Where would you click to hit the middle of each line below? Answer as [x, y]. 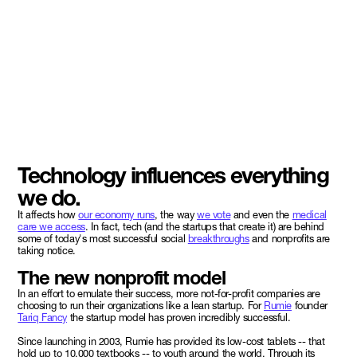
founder [310, 305]
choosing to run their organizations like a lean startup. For [141, 305]
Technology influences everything [173, 175]
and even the [261, 214]
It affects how [48, 214]
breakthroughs [218, 238]
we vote [214, 214]
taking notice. [47, 250]
